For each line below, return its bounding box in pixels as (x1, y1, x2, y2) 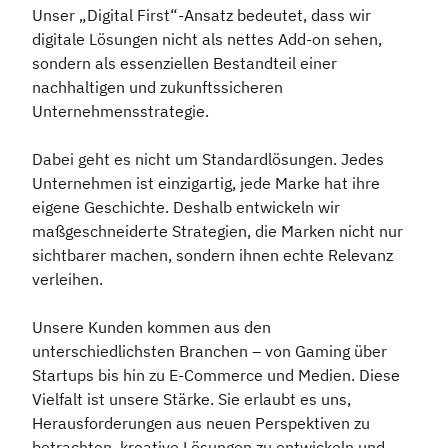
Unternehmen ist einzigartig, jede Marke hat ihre (32, 172, 380, 193)
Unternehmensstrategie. (32, 100, 209, 121)
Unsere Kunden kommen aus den (32, 316, 271, 337)
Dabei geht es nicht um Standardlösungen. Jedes (32, 148, 384, 169)
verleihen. (32, 268, 103, 289)
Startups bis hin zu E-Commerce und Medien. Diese (32, 364, 400, 385)
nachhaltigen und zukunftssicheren (32, 76, 283, 97)
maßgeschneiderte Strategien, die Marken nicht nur (32, 220, 403, 241)
